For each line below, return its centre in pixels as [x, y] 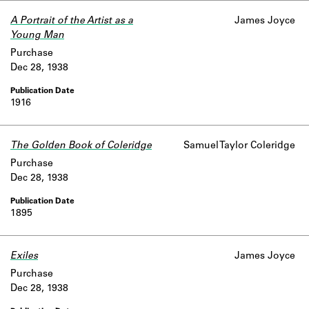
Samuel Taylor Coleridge [239, 146]
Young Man [37, 36]
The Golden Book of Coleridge [81, 146]
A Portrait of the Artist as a [72, 21]
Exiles [24, 257]
